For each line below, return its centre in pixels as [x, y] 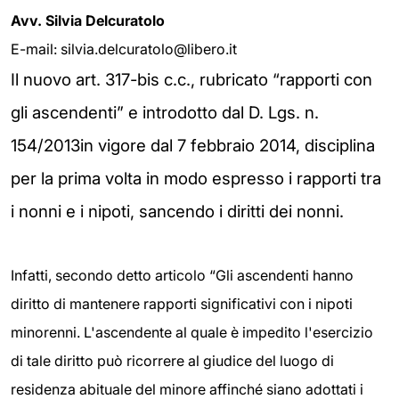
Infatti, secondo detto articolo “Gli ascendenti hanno [182, 276]
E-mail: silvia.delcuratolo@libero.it [124, 49]
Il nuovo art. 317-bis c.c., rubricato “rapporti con [191, 80]
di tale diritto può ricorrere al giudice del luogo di [172, 361]
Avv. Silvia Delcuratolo [88, 21]
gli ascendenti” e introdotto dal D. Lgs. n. [165, 113]
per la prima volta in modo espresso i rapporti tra [196, 179]
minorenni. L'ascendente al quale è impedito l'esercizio [192, 333]
